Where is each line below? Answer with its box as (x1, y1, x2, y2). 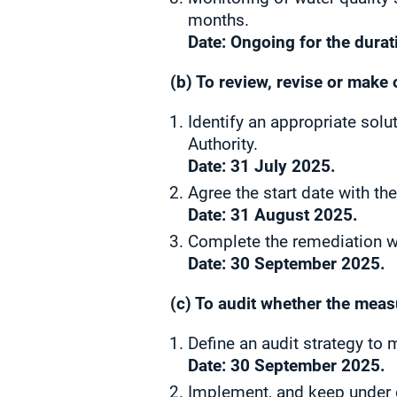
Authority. (188, 134, 258, 154)
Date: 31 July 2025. (188, 156, 336, 176)
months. (188, 10, 249, 30)
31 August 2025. (230, 205, 358, 225)
